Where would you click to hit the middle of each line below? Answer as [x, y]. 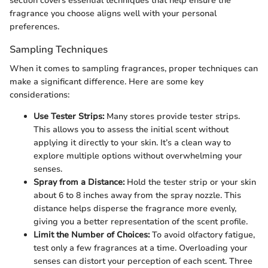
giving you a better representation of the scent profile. [141, 221]
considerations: [39, 95]
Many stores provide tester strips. [172, 116]
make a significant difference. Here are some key [106, 81]
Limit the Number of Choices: [92, 234]
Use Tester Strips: [69, 116]
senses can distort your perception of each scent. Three [143, 261]
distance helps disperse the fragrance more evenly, [135, 208]
